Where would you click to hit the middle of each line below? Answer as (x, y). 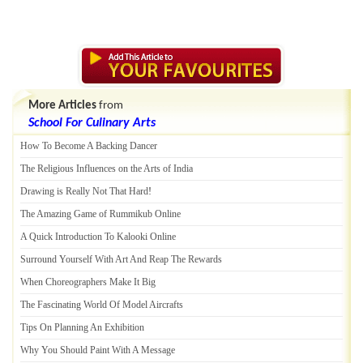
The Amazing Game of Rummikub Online (100, 214)
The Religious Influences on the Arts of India (107, 169)
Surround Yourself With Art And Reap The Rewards (121, 259)
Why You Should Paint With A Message (98, 350)
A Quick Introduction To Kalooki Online (98, 237)
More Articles (62, 106)
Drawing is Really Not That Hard (84, 191)
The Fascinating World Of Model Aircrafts (102, 305)
